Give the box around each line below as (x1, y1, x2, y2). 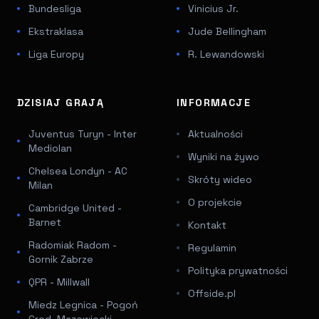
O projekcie (188, 195, 242, 209)
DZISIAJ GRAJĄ (17, 95, 105, 109)
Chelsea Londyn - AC (28, 164, 127, 177)
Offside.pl (188, 286, 236, 300)
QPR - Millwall (28, 275, 90, 288)
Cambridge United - (28, 201, 122, 214)
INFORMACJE (177, 95, 251, 109)
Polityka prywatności (188, 263, 288, 277)
